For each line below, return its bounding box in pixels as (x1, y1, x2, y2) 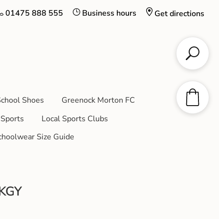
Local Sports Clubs (41, 113, 108, 124)
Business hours (82, 8, 136, 19)
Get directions (154, 8, 204, 20)
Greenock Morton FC (61, 94, 135, 106)
